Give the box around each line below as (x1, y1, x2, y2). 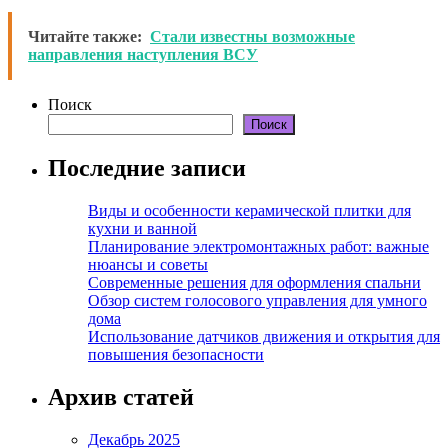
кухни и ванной (88, 220, 197, 238)
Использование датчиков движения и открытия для (88, 328, 440, 346)
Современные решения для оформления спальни (88, 274, 421, 292)
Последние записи (48, 155, 246, 182)
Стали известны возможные (150, 28, 355, 46)
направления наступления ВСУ (28, 46, 258, 64)
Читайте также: (28, 28, 142, 46)
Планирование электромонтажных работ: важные (88, 238, 429, 256)
